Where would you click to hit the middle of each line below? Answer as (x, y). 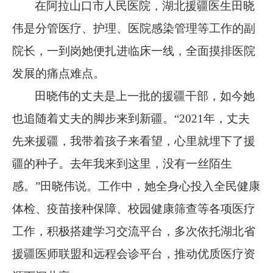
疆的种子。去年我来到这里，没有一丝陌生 (122, 163)
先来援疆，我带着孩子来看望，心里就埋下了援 (134, 141)
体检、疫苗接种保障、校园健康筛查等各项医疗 (134, 208)
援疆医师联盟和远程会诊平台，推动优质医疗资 (134, 253)
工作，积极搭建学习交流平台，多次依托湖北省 (134, 231)
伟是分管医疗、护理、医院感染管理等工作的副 (134, 28)
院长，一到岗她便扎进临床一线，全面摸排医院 (134, 51)
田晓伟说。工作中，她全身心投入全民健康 (150, 186)
